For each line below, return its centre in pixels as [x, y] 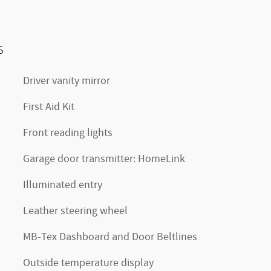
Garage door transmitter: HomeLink [104, 159]
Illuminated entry [63, 185]
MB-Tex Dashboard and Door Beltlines [110, 237]
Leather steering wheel [75, 211]
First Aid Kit [49, 107]
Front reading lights [68, 133]
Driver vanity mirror [67, 81]
